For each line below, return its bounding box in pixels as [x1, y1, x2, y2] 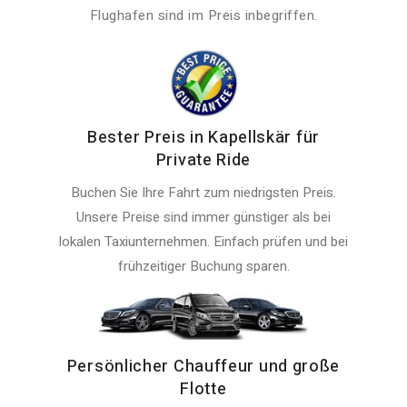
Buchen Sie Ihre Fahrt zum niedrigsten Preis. [71, 183, 336, 203]
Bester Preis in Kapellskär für [87, 125, 320, 151]
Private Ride [155, 148, 252, 174]
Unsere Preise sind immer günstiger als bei [76, 207, 331, 228]
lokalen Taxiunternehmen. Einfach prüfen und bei [59, 232, 348, 253]
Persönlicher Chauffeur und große [66, 354, 341, 380]
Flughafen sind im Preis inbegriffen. [89, 5, 318, 26]
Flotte [180, 377, 227, 402]
